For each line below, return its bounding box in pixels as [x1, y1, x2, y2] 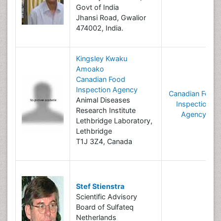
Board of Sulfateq [76, 203, 134, 211]
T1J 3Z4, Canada [76, 137, 132, 146]
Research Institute [76, 106, 136, 114]
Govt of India [76, 3, 119, 11]
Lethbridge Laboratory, [76, 116, 152, 125]
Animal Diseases [76, 96, 130, 104]
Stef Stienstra [76, 182, 124, 190]
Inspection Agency [76, 85, 138, 94]
